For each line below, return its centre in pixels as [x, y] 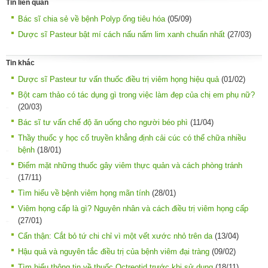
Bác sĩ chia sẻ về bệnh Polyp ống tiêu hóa [92, 19]
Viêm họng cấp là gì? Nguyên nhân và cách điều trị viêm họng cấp [133, 208]
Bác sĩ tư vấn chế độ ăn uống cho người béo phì [103, 122]
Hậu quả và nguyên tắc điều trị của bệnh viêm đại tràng [114, 251]
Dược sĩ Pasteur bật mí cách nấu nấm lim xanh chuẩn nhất [121, 35]
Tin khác [20, 63]
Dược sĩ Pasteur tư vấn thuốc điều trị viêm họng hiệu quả [118, 79]
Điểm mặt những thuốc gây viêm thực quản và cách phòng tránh [130, 165]
